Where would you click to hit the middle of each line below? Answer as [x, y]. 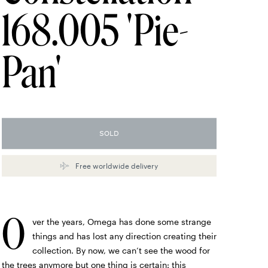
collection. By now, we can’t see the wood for [121, 251]
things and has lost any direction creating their [124, 236]
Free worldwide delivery [117, 166]
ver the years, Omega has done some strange [121, 222]
